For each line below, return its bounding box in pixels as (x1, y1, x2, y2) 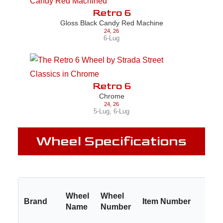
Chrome (99, 92, 124, 100)
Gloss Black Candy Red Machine (60, 18, 163, 27)
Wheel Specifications (36, 133, 187, 149)
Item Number (142, 197, 191, 206)
